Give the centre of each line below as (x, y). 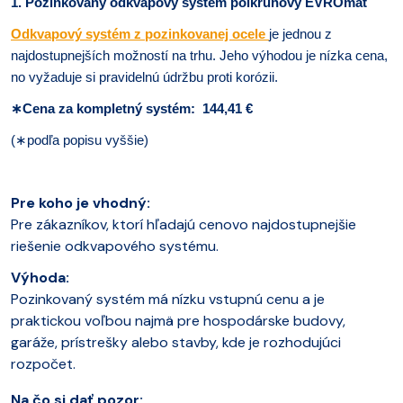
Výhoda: (40, 277)
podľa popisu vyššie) (88, 140)
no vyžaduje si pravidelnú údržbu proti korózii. (144, 77)
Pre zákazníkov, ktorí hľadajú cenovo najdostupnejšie (184, 224)
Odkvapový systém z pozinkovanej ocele (138, 34)
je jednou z (300, 34)
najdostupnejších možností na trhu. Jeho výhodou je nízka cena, (199, 55)
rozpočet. (43, 363)
